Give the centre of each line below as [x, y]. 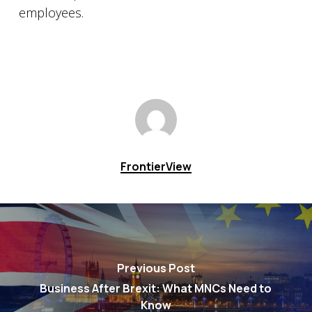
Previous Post [156, 268]
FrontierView [156, 166]
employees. [51, 13]
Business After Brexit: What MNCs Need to [156, 288]
